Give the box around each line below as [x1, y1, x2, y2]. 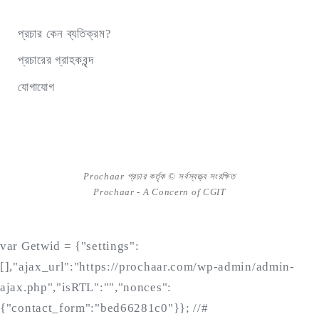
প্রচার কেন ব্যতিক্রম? [18, 26, 112, 41]
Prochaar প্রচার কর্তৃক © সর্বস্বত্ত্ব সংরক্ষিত [83, 170, 236, 182]
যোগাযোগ [18, 80, 55, 94]
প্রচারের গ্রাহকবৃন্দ [18, 53, 95, 68]
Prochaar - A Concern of [93, 186, 203, 197]
